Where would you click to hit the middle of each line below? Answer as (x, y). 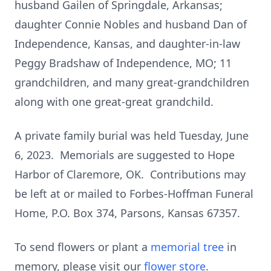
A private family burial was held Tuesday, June (132, 135)
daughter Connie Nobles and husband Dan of (131, 24)
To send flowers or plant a (83, 247)
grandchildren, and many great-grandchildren (132, 82)
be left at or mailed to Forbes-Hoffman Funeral (134, 194)
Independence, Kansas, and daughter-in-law (127, 44)
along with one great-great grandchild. (114, 102)
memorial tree (187, 247)
